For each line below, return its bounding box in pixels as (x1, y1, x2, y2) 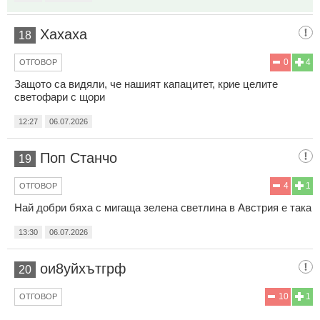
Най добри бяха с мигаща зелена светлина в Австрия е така (14, 201, 311, 214)
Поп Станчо (40, 149, 117, 166)
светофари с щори (14, 90, 105, 103)
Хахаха (40, 26, 87, 42)
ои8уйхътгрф (40, 260, 126, 276)
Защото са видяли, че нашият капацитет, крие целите (14, 77, 278, 90)
